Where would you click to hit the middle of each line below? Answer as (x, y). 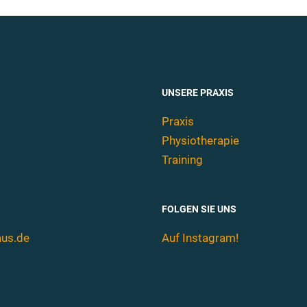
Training (182, 159)
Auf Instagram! (200, 237)
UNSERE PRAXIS (198, 92)
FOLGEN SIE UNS (199, 209)
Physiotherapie (200, 140)
